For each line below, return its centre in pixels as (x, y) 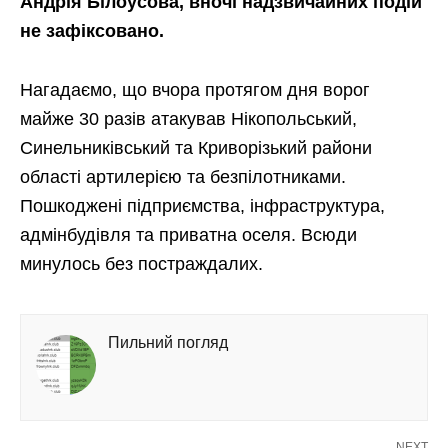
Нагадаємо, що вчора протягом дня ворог (195, 89)
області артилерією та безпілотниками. (183, 176)
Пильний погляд (168, 342)
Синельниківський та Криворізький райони (196, 147)
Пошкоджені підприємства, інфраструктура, (202, 205)
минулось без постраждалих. (141, 263)
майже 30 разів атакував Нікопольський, (188, 118)
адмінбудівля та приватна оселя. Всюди (188, 234)
